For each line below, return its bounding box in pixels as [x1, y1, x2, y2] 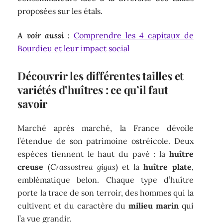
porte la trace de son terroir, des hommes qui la [17, 188, 194, 198]
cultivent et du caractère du [17, 201, 129, 211]
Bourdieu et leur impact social [17, 43, 130, 53]
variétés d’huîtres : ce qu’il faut [17, 82, 168, 97]
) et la [115, 162, 144, 172]
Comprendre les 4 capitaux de [74, 30, 194, 40]
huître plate [143, 162, 192, 172]
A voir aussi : [17, 30, 70, 40]
